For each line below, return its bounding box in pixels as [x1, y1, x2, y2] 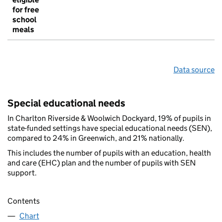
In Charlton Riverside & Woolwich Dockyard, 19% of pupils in [7, 113, 211, 123]
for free [12, 5, 39, 15]
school [12, 15, 37, 25]
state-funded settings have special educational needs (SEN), [7, 123, 212, 133]
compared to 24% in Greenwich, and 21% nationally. [7, 133, 184, 143]
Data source [173, 65, 215, 75]
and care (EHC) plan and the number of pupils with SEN [7, 158, 196, 168]
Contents [7, 196, 40, 206]
